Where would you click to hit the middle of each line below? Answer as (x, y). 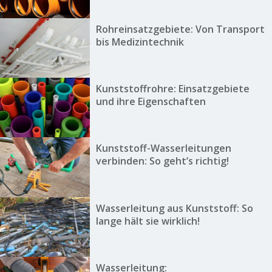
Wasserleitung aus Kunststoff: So (174, 208)
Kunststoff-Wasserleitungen (163, 148)
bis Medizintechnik (140, 42)
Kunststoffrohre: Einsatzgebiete (172, 88)
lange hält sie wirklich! (148, 221)
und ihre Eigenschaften (151, 101)
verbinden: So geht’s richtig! (162, 161)
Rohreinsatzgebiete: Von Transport (180, 29)
